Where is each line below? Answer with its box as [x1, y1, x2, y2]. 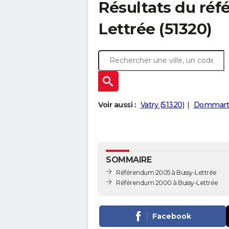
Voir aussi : [98, 100, 136, 109]
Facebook [152, 211, 191, 221]
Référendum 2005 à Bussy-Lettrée [116, 168, 217, 176]
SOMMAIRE [106, 155, 151, 165]
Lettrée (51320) [98, 19, 212, 38]
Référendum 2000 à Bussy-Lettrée [116, 178, 218, 187]
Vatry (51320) [140, 100, 184, 109]
